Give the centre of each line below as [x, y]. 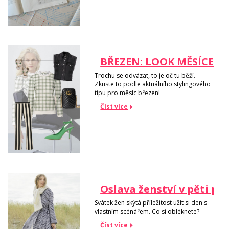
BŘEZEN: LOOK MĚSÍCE [157, 62]
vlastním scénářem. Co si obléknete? [147, 211]
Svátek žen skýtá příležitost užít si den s [151, 202]
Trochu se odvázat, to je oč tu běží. [145, 75]
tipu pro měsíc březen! [128, 93]
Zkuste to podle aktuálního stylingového [153, 84]
